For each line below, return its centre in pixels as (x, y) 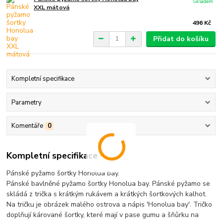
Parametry (26, 102)
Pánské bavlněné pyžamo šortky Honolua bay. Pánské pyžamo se (109, 184)
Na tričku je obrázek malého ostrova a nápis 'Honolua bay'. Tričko (110, 205)
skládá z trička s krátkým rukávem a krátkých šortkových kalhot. (107, 194)
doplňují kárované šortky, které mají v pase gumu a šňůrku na (103, 215)
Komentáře (27, 126)
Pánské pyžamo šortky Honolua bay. (63, 173)
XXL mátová (52, 8)
